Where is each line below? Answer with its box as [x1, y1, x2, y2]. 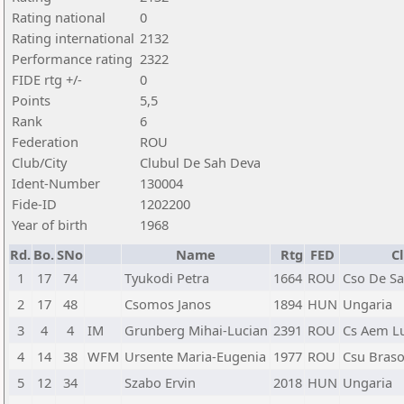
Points [12, 91, 50, 109]
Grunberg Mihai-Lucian [124, 321, 268, 339]
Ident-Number [12, 174, 100, 192]
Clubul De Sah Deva [140, 153, 261, 171]
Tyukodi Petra [124, 269, 209, 287]
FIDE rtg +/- [12, 70, 82, 88]
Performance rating [12, 50, 133, 68]
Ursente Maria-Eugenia [124, 347, 266, 365]
